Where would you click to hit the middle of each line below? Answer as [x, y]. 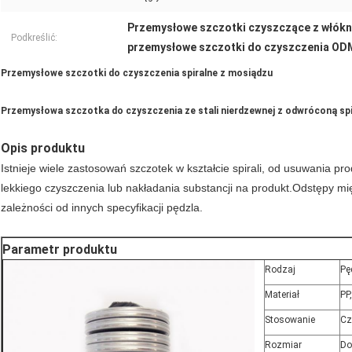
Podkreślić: [34, 38]
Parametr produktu [60, 250]
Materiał [282, 295]
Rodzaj [280, 270]
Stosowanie [290, 320]
